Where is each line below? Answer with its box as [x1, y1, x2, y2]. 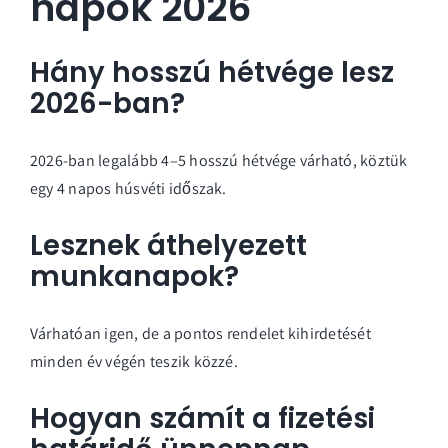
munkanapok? [30, 257, 239, 297]
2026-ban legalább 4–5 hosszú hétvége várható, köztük [30, 149, 408, 171]
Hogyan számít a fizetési [30, 399, 375, 439]
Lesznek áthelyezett [30, 226, 307, 266]
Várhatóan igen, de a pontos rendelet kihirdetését [30, 322, 371, 344]
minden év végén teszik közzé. [30, 350, 238, 372]
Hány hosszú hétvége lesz [30, 53, 394, 93]
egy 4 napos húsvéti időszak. [30, 177, 227, 199]
